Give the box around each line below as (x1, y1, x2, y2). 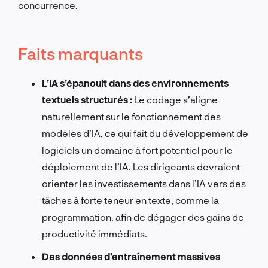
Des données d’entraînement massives (42, 250, 220, 262)
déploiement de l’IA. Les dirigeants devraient (42, 160, 240, 172)
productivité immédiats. (42, 227, 147, 239)
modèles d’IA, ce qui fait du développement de (42, 127, 248, 139)
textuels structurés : (42, 93, 132, 105)
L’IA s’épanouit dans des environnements (42, 77, 229, 89)
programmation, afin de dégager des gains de (42, 211, 244, 223)
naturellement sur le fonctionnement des (42, 110, 221, 122)
